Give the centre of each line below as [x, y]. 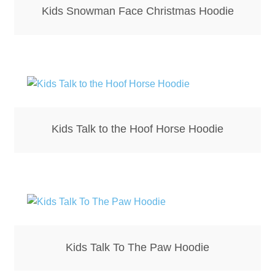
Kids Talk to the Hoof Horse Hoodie [137, 129]
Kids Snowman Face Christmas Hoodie [137, 11]
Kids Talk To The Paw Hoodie [137, 247]
